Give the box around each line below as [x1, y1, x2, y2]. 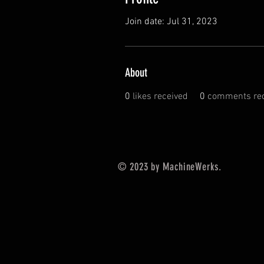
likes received [133, 90, 188, 103]
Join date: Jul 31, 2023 [125, 15, 217, 28]
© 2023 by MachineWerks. [118, 160, 222, 173]
